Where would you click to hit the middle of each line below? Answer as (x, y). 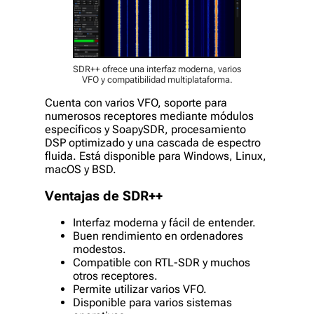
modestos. (100, 250)
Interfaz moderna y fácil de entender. (164, 223)
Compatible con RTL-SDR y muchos (162, 263)
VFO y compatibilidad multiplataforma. (157, 79)
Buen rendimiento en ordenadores (158, 236)
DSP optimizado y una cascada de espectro (153, 142)
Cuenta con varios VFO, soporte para (136, 102)
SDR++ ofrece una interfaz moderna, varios (157, 69)
